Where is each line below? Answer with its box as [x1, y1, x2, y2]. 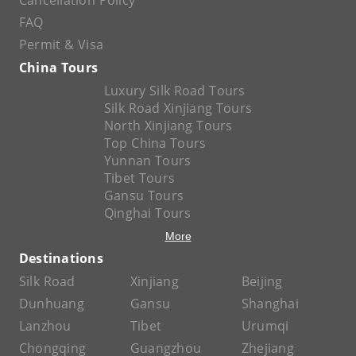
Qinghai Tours [103, 204, 192, 222]
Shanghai [242, 295, 299, 312]
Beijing [242, 273, 283, 290]
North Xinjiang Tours [103, 117, 233, 134]
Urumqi [242, 317, 289, 335]
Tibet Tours [103, 169, 176, 187]
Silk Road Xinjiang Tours [103, 99, 253, 117]
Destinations [19, 250, 103, 267]
